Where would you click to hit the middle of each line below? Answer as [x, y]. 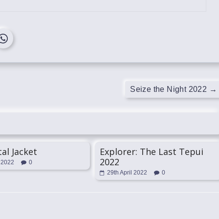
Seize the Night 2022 [170, 89]
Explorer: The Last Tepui [152, 152]
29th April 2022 [127, 173]
